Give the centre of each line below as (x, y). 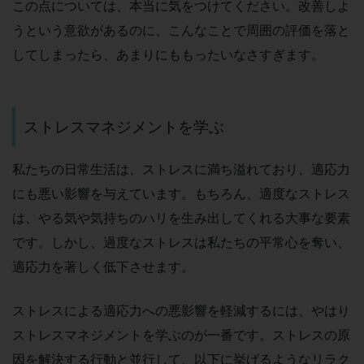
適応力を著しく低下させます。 (103, 267)
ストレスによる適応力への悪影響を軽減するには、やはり (181, 311)
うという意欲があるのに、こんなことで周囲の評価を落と (181, 30)
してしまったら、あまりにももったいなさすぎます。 (168, 55)
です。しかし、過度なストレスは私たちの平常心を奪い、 (181, 243)
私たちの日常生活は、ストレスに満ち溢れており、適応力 (181, 169)
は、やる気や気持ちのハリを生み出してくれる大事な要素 (181, 218)
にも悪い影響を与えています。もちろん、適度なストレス (181, 194)
